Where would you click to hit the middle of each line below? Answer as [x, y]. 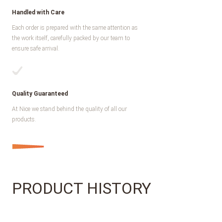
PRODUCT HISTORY [82, 188]
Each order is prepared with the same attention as [75, 28]
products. [24, 119]
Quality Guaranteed [40, 94]
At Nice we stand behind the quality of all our [69, 109]
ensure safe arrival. [36, 49]
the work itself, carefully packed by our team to [71, 38]
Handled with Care [38, 12]
